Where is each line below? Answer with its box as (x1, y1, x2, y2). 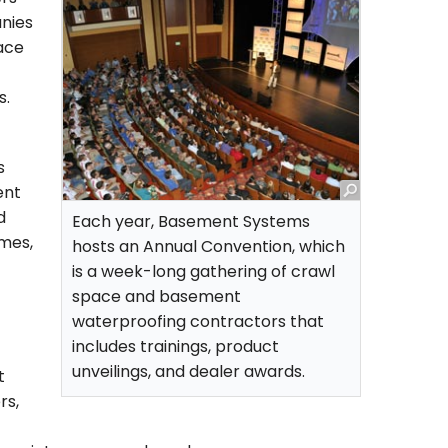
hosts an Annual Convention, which (72, 239, 345, 256)
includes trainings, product (72, 339, 279, 356)
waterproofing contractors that (72, 314, 324, 331)
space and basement (72, 289, 241, 306)
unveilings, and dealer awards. (72, 364, 305, 381)
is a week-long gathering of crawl (72, 264, 335, 281)
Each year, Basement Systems (72, 214, 310, 231)
